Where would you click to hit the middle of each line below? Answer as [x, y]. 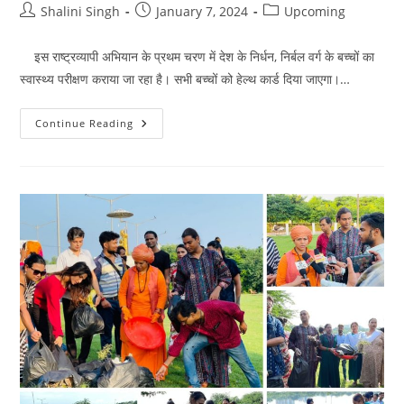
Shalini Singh [81, 11]
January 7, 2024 [202, 11]
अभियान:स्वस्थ [170, 135]
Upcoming [315, 11]
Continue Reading [85, 123]
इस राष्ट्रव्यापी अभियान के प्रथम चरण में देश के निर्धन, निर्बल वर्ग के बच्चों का [197, 56]
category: [290, 29]
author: [41, 29]
